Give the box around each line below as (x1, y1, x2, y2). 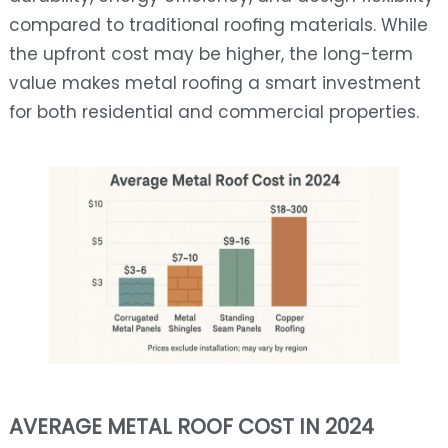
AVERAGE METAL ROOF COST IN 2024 (8, 412, 374, 442)
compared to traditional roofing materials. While (8, 13, 428, 38)
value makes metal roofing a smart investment (8, 71, 421, 96)
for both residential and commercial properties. (8, 100, 419, 125)
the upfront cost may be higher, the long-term (8, 42, 413, 67)
